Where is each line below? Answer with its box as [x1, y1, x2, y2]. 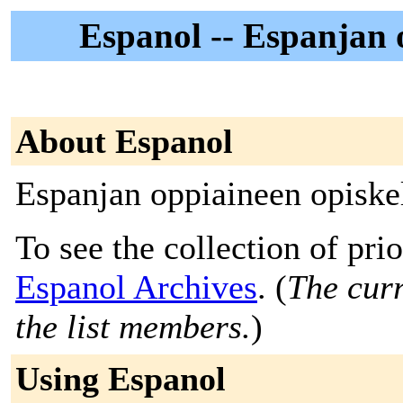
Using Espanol [15, 360, 226, 398]
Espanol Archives [15, 268, 257, 306]
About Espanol [15, 122, 233, 160]
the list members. [15, 308, 251, 345]
